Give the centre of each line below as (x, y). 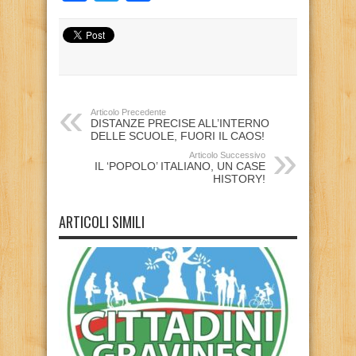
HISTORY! (239, 178)
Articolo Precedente (128, 112)
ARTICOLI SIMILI (102, 221)
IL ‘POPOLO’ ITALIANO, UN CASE (180, 166)
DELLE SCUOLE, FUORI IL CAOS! (178, 135)
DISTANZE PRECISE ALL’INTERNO (180, 123)
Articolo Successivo (227, 155)
